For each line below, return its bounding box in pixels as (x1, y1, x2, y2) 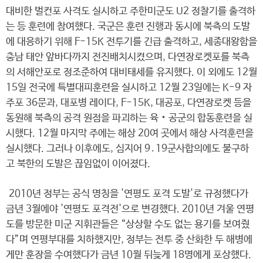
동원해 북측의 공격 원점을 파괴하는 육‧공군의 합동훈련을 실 (6, 113, 252, 124)
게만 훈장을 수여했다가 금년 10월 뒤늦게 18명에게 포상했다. (6, 249, 251, 261)
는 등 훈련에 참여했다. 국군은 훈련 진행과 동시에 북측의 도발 (6, 21, 250, 32)
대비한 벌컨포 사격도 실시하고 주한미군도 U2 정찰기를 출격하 (6, 6, 255, 17)
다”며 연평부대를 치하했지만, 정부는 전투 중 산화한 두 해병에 (6, 234, 252, 245)
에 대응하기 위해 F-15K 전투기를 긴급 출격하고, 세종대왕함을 (6, 36, 257, 48)
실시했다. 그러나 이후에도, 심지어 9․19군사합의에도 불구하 (6, 143, 249, 154)
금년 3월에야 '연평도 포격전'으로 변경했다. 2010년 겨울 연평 (6, 204, 254, 215)
